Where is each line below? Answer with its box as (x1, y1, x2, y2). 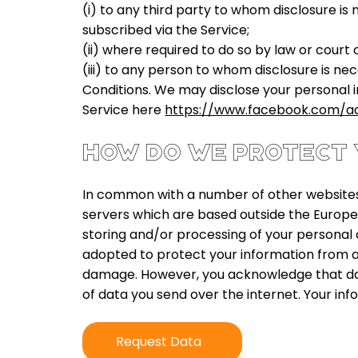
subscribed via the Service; (82, 20, 250, 39)
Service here (82, 100, 165, 119)
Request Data (116, 332, 202, 351)
